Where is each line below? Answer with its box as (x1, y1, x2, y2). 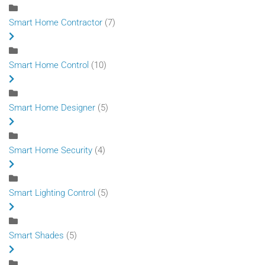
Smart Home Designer (9, 102, 98, 114)
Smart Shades (9, 230, 64, 241)
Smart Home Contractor (9, 17, 102, 28)
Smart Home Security (9, 145, 92, 156)
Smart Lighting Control (9, 188, 95, 199)
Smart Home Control (9, 60, 89, 71)
